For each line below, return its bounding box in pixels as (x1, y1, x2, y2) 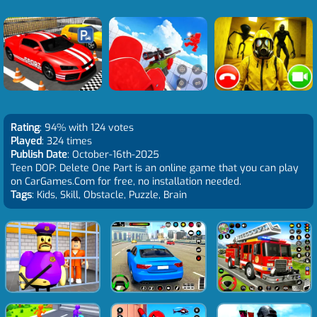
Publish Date (11, 148, 67, 161)
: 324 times (42, 134, 92, 148)
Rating (11, 121, 40, 134)
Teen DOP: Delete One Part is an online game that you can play (11, 161, 299, 175)
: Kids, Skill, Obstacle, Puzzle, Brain (32, 188, 187, 202)
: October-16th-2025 (67, 148, 159, 161)
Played (11, 134, 42, 148)
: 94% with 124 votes (40, 121, 134, 134)
